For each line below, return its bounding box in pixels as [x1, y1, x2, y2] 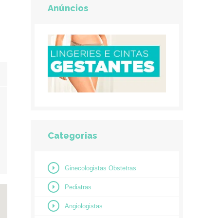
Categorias [47, 130, 97, 141]
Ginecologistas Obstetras [64, 164, 136, 172]
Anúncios [47, 3, 88, 13]
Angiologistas [64, 202, 103, 210]
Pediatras [64, 183, 91, 191]
